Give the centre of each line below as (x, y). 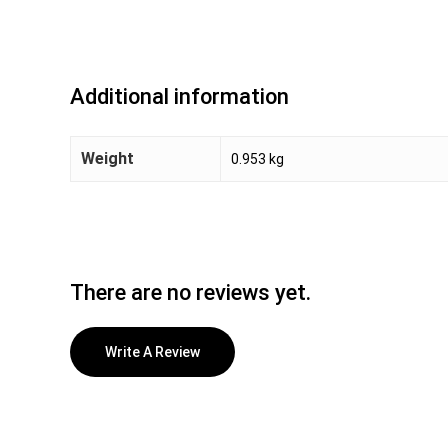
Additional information (179, 97)
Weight (107, 159)
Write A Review (152, 351)
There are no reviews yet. (190, 292)
